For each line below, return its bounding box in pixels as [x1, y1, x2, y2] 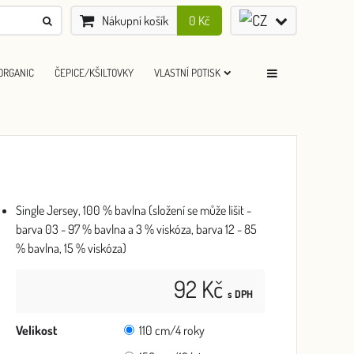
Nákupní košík [102, 13, 168, 28]
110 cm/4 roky [139, 322, 205, 338]
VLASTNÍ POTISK [154, 65, 220, 79]
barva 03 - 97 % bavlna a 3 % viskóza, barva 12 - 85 [16, 221, 257, 237]
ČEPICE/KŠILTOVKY [55, 65, 134, 79]
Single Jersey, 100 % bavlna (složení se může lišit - [16, 202, 251, 218]
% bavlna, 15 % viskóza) [16, 240, 126, 256]
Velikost [16, 322, 58, 338]
